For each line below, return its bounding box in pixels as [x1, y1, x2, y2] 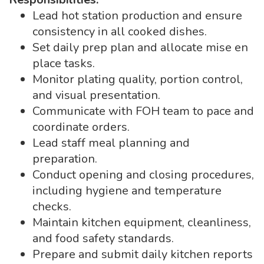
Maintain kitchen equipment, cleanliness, [32, 214, 251, 230]
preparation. [32, 151, 97, 167]
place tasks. [32, 55, 95, 71]
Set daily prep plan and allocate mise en [32, 39, 248, 55]
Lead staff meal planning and [32, 135, 190, 151]
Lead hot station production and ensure [32, 8, 242, 24]
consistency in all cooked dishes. [32, 24, 207, 39]
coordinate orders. [32, 119, 130, 135]
